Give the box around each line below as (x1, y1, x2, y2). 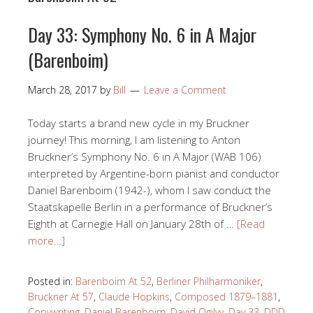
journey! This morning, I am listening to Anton (28, 132, 240, 147)
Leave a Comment (144, 82, 226, 96)
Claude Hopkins (99, 289, 170, 303)
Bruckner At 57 (28, 289, 94, 303)
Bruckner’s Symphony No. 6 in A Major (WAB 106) (28, 149, 261, 163)
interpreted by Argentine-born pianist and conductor (28, 166, 279, 180)
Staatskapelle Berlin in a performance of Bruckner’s (28, 199, 272, 214)
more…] (28, 233, 65, 247)
